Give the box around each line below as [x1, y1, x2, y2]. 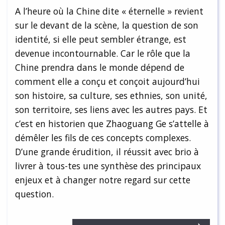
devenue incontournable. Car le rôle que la [15, 47, 190, 60]
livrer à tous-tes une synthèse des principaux [15, 160, 201, 172]
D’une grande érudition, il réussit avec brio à [15, 146, 199, 158]
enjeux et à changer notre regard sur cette [15, 174, 190, 186]
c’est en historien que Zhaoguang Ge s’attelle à [15, 118, 209, 130]
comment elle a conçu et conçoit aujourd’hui [15, 75, 200, 88]
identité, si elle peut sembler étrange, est [15, 33, 186, 46]
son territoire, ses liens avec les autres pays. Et [15, 103, 207, 116]
